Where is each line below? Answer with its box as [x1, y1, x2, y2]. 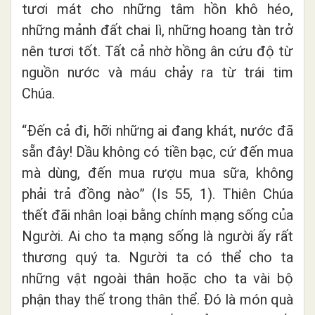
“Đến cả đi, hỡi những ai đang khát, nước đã [22, 122, 293, 139]
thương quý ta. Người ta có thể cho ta [22, 248, 293, 266]
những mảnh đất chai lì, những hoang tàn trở [22, 21, 293, 39]
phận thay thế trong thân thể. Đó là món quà [22, 290, 293, 308]
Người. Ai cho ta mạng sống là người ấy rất [22, 227, 293, 245]
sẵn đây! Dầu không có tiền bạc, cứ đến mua [22, 143, 293, 160]
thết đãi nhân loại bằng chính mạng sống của [22, 206, 293, 224]
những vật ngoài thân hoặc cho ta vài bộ [22, 269, 293, 287]
